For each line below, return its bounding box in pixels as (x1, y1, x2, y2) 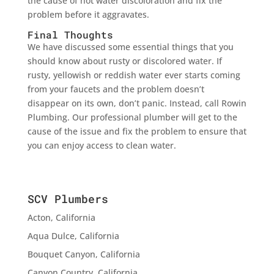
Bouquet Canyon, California (27, 248, 140, 260)
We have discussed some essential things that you (27, 40, 234, 53)
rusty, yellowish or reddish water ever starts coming (27, 68, 240, 81)
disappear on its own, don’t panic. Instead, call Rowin (27, 97, 246, 109)
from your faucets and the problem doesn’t (27, 83, 204, 95)
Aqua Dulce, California (27, 229, 119, 242)
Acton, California (27, 211, 95, 223)
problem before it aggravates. (27, 8, 149, 20)
